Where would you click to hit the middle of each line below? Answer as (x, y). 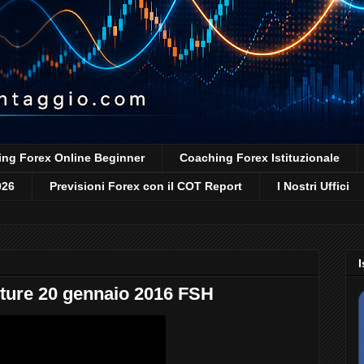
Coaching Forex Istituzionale (260, 158)
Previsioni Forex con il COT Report (146, 186)
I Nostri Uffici (313, 186)
